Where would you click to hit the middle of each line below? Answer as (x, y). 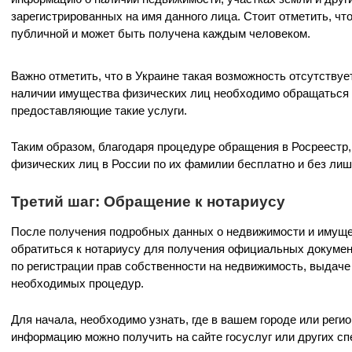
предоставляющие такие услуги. (99, 110)
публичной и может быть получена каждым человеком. (161, 33)
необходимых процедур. (77, 283)
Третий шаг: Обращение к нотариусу (148, 202)
